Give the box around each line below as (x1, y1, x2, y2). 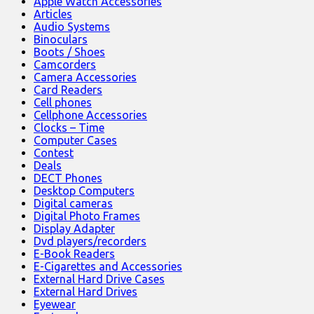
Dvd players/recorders (34, 234, 146, 247)
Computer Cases (34, 133, 117, 146)
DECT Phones (34, 171, 102, 184)
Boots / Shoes (34, 45, 105, 58)
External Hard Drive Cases (34, 272, 165, 285)
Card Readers (34, 83, 102, 96)
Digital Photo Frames (34, 209, 140, 222)
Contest (34, 146, 74, 159)
